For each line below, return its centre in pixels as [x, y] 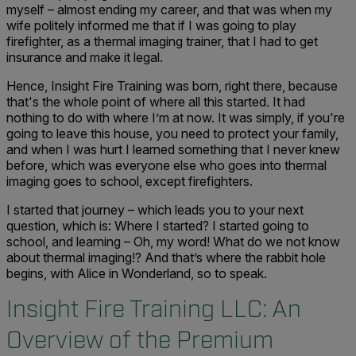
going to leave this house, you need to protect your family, [172, 133]
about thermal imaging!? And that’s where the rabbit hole [166, 257]
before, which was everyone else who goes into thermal [166, 165]
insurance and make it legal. [85, 57]
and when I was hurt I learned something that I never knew [173, 149]
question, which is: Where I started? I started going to [158, 226]
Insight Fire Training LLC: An [154, 310]
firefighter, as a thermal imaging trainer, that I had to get [162, 41]
